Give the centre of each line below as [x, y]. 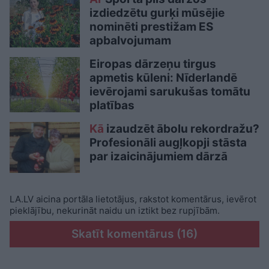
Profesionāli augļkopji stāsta [168, 143]
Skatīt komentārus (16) [134, 234]
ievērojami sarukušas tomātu [170, 92]
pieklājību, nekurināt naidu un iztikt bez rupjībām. [115, 211]
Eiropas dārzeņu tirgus [153, 64]
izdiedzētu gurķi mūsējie [157, 13]
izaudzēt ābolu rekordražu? [182, 129]
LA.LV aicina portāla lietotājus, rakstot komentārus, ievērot [133, 199]
